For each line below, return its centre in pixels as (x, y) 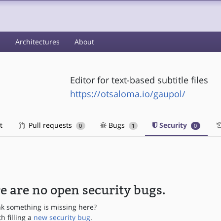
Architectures (37, 42)
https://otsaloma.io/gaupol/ (128, 93)
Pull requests (50, 125)
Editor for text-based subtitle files (139, 80)
